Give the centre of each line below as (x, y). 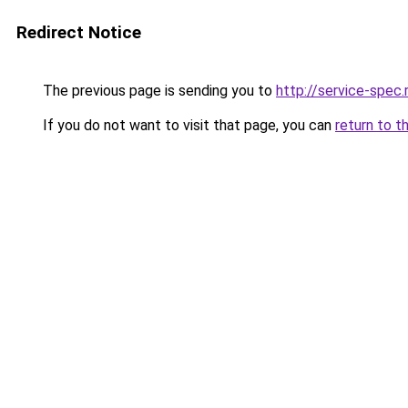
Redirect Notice (79, 32)
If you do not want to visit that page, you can (187, 125)
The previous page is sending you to (158, 91)
